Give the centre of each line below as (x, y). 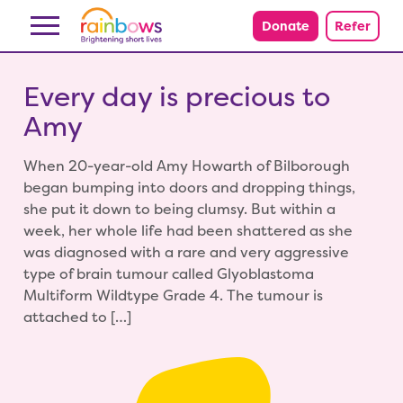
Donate (286, 26)
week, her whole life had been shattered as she (188, 231)
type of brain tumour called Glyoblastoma (169, 274)
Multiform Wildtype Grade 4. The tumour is (173, 296)
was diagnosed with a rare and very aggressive (186, 253)
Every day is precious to (177, 97)
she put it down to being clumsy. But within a (179, 210)
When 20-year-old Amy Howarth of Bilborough (187, 166)
